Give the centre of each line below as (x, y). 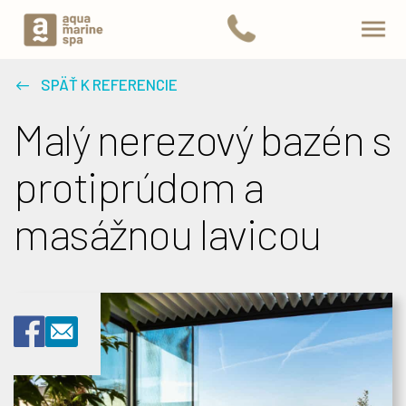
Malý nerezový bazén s (203, 139)
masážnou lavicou (167, 233)
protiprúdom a (139, 186)
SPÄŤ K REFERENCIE (109, 84)
